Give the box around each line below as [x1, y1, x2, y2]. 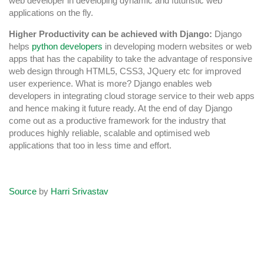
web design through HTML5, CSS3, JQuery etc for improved [9, 65, 241, 76]
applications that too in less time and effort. [9, 140, 171, 150]
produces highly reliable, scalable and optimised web [9, 127, 210, 138]
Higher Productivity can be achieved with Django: [9, 28, 212, 39]
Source [9, 186, 37, 196]
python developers [32, 41, 103, 51]
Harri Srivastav [51, 186, 108, 196]
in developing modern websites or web [103, 41, 252, 51]
